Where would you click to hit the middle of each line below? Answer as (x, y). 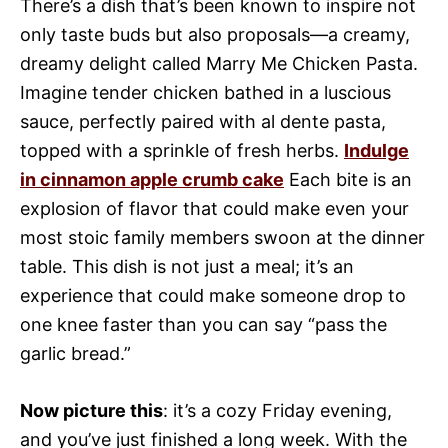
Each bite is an (348, 179)
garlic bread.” (75, 353)
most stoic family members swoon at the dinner (222, 237)
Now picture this (91, 410)
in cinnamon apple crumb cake (152, 179)
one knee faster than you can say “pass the (203, 324)
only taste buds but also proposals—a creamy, (215, 34)
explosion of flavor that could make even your (214, 208)
